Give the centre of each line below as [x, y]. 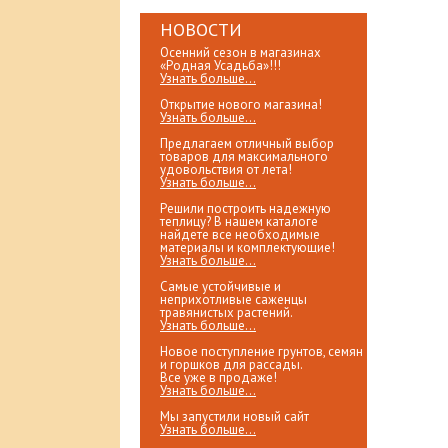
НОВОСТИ [201, 29]
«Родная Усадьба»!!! [220, 65]
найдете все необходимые [240, 234]
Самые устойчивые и [220, 286]
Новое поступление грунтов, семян [261, 351]
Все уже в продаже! [218, 377]
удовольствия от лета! [226, 169]
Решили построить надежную [245, 208]
